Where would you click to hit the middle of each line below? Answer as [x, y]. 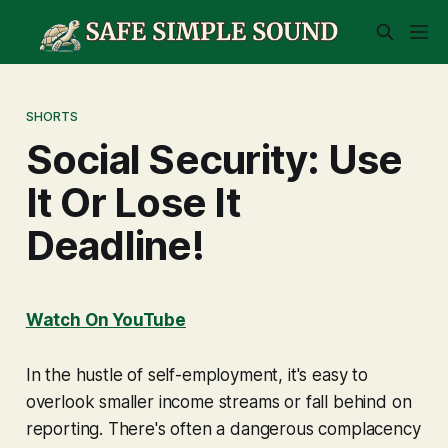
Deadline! [114, 245]
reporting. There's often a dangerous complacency [223, 428]
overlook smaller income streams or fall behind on [218, 401]
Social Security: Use [214, 159]
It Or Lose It [133, 202]
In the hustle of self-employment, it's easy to [196, 374]
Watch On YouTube [105, 319]
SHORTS [52, 115]
